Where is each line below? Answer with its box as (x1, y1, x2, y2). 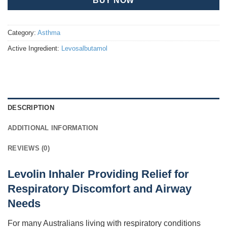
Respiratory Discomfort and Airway (8, 182, 192, 196)
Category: (8, 28, 37, 36)
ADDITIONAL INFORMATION (8, 124, 98, 132)
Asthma (37, 28, 60, 36)
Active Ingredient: (8, 44, 61, 52)
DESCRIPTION (8, 104, 54, 112)
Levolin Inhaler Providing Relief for (8, 168, 189, 181)
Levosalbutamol (61, 44, 107, 52)
